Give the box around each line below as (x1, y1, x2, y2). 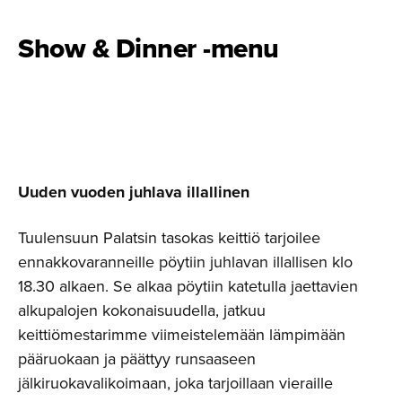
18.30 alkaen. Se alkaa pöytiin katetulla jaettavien (18, 274, 358, 298)
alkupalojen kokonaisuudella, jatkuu (18, 298, 266, 322)
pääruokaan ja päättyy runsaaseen (18, 346, 256, 371)
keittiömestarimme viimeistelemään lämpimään (18, 322, 345, 346)
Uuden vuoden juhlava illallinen (18, 179, 249, 204)
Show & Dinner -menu (18, 28, 279, 68)
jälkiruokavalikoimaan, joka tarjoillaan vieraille (18, 371, 333, 395)
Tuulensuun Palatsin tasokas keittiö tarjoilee (18, 225, 320, 249)
